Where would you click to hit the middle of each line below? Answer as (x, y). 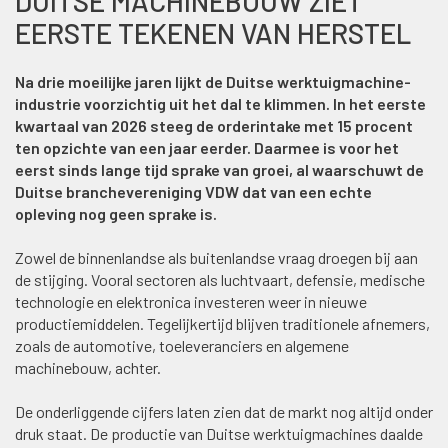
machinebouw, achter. (88, 367)
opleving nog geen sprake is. (116, 213)
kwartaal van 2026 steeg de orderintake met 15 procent (214, 125)
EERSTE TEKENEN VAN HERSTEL (213, 32)
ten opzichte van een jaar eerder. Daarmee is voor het (207, 147)
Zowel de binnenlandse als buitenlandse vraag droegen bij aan (216, 257)
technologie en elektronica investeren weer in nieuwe (191, 301)
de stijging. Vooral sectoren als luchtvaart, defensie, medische (220, 279)
